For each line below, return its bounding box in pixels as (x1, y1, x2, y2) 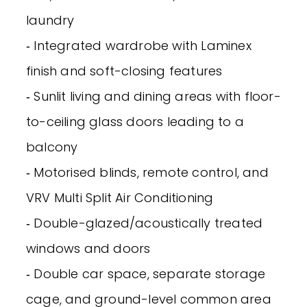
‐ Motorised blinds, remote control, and (26, 164, 269, 182)
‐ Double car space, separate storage (26, 265, 266, 283)
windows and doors (26, 240, 151, 258)
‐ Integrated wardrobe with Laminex (26, 37, 251, 55)
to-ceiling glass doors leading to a (26, 113, 245, 131)
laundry (26, 12, 75, 29)
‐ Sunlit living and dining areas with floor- (26, 88, 281, 106)
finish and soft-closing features (26, 62, 223, 80)
